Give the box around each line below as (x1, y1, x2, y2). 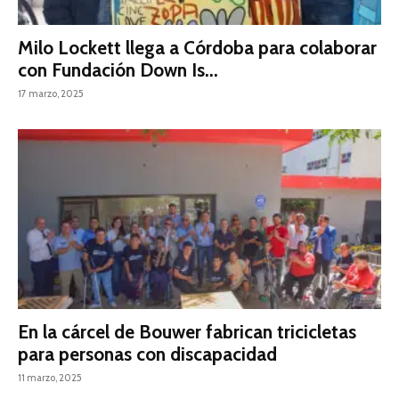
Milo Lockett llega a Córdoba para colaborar (18, 37, 377, 60)
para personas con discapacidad (18, 342, 277, 365)
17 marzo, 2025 (18, 87, 84, 101)
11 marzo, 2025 (18, 370, 82, 384)
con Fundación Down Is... (18, 59, 218, 82)
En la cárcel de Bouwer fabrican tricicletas (18, 320, 356, 343)
